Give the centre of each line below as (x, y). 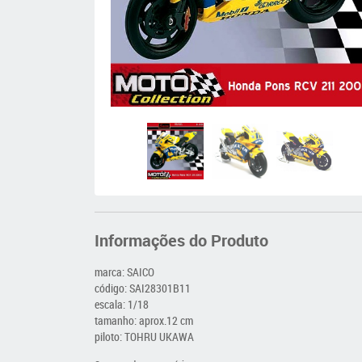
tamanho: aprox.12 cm (144, 320)
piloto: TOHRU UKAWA (144, 337)
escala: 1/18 (122, 304)
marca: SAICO (124, 272)
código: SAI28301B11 (143, 288)
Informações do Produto (181, 240)
